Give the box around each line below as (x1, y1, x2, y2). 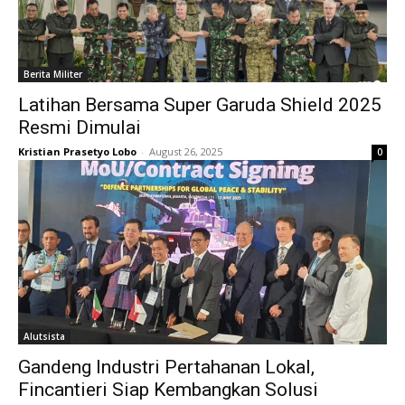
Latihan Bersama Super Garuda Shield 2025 (18, 94, 381, 116)
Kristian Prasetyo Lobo (18, 145, 137, 158)
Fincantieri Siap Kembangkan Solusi (18, 379, 318, 400)
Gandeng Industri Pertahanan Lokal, (18, 356, 315, 378)
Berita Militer (24, 68, 82, 80)
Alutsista (24, 330, 65, 343)
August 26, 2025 (149, 145, 222, 158)
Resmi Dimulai (18, 117, 141, 138)
